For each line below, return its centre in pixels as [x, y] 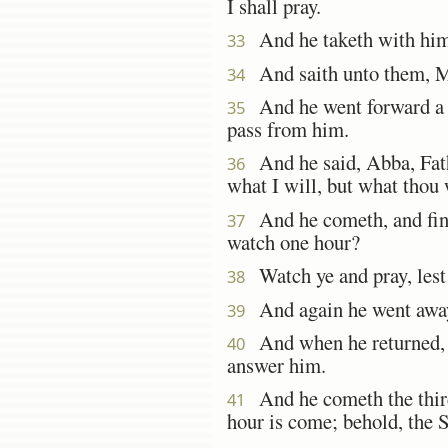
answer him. [276, 364]
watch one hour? [293, 241]
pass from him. [288, 129]
